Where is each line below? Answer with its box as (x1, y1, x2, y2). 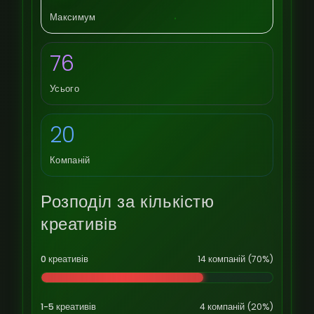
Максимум (50, 11, 96, 23)
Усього (50, 83, 79, 95)
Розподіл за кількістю (41, 190, 214, 213)
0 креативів (41, 253, 88, 265)
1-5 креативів (41, 301, 96, 313)
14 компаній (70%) (198, 253, 273, 265)
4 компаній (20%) (200, 301, 273, 313)
